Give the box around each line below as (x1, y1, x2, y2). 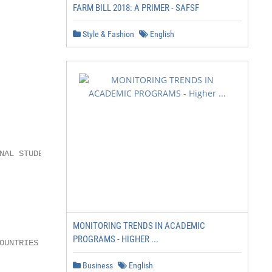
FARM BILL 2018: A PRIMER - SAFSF (73, 2, 199, 13)
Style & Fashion (81, 29, 134, 39)
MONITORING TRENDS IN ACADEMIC (73, 220, 205, 231)
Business (81, 260, 113, 270)
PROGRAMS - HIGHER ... (73, 234, 158, 245)
